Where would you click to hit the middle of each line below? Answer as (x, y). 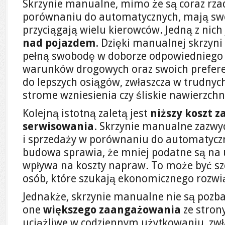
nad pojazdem (59, 43)
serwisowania (58, 126)
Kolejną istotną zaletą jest (86, 113)
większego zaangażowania (112, 210)
